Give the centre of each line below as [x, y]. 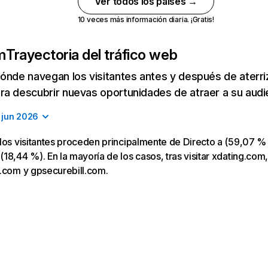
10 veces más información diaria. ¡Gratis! [146, 19]
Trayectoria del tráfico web [92, 55]
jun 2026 [20, 116]
